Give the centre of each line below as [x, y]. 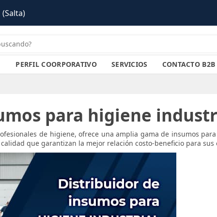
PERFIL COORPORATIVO [56, 64]
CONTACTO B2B [189, 64]
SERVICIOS [129, 64]
